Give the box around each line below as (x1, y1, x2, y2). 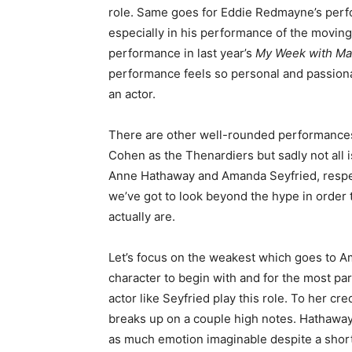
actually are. (108, 208, 175, 224)
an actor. (108, 86, 156, 101)
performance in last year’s (108, 45, 255, 60)
